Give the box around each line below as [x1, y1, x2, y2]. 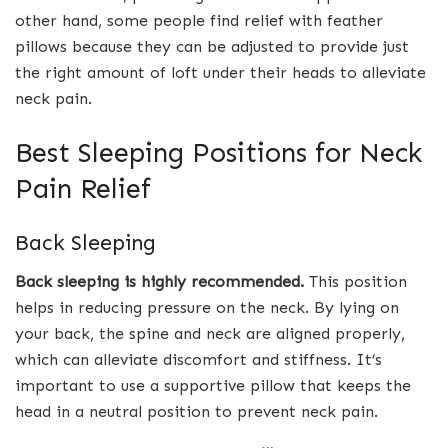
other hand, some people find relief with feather [15, 11, 383, 31]
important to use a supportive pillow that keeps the [15, 376, 411, 396]
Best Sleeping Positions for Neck [15, 135, 422, 169]
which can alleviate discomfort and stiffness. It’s [15, 350, 382, 370]
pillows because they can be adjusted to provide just [15, 37, 409, 57]
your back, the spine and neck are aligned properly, [15, 324, 405, 344]
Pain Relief [15, 171, 151, 205]
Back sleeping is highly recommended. [15, 272, 304, 292]
